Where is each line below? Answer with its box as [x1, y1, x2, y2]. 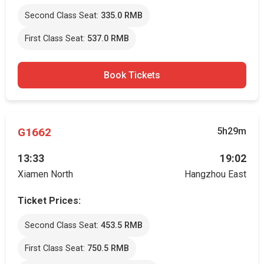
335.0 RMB [101, 11, 143, 21]
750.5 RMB [87, 243, 129, 253]
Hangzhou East [184, 169, 246, 180]
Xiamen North [18, 169, 73, 180]
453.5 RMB [101, 220, 143, 230]
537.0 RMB [87, 34, 129, 44]
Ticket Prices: [18, 195, 81, 206]
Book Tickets [104, 70, 160, 81]
